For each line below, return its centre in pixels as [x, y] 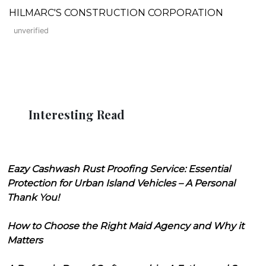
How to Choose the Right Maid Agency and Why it [126, 226]
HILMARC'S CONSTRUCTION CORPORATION [116, 12]
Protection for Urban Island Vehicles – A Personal [121, 183]
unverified [31, 30]
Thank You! [33, 197]
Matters [25, 240]
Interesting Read [77, 114]
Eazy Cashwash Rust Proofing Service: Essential [119, 169]
